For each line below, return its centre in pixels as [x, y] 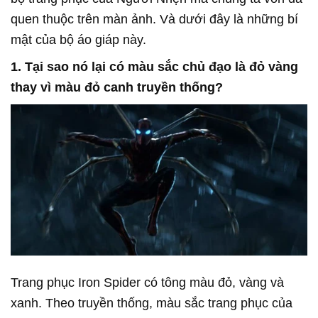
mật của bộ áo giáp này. [78, 40]
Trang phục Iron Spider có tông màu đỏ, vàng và [147, 283]
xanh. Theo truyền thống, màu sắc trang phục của [152, 303]
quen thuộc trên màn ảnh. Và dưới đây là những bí [154, 19]
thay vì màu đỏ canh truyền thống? [117, 87]
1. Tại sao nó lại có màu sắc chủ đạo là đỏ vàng [154, 67]
